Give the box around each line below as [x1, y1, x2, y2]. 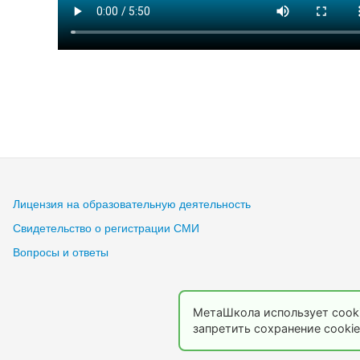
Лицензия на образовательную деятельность [13, 195, 251, 211]
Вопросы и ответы [13, 243, 108, 260]
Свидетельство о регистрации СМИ [13, 219, 199, 235]
